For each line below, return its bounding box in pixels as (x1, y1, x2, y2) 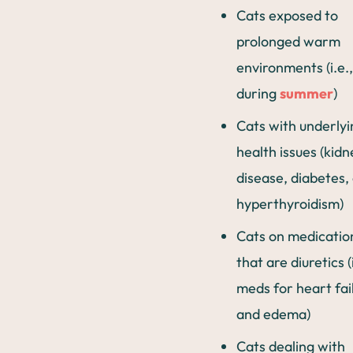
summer (280, 84, 333, 102)
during (236, 84, 280, 102)
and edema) (236, 305, 310, 323)
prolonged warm (236, 32, 340, 50)
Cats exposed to (236, 6, 338, 24)
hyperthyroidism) (236, 195, 344, 213)
